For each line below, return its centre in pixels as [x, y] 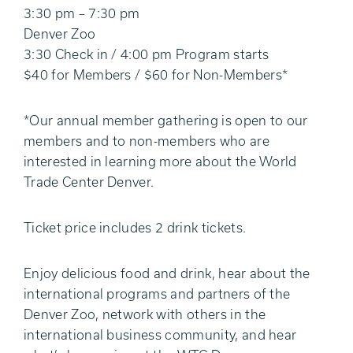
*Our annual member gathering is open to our [166, 120]
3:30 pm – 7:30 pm [82, 13]
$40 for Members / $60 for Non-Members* [156, 74]
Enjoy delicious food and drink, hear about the [167, 273]
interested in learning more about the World [160, 161]
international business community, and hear [160, 334]
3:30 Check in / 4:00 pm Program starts [147, 54]
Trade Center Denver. [89, 182]
